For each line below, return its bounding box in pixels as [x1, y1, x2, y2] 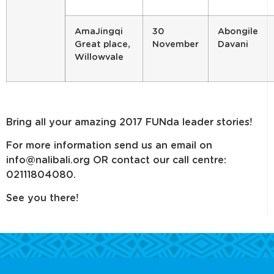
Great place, [75, 40, 130, 50]
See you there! [6, 193, 78, 204]
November [152, 40, 199, 50]
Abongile [218, 27, 258, 37]
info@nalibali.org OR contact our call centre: [6, 155, 226, 166]
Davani [218, 40, 248, 50]
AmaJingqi [75, 27, 123, 37]
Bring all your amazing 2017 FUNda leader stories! [6, 117, 252, 127]
